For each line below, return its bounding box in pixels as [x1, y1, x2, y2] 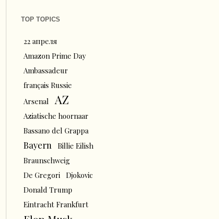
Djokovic [66, 170, 93, 180]
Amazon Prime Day [23, 51, 86, 61]
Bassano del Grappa [23, 126, 88, 135]
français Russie [23, 80, 72, 90]
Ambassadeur [23, 66, 68, 75]
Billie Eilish [57, 141, 93, 151]
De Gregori [23, 170, 60, 180]
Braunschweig [23, 155, 70, 165]
